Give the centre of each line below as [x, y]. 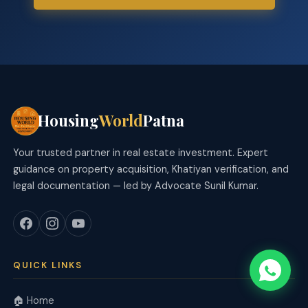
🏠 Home [34, 300]
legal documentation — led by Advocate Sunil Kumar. [136, 185]
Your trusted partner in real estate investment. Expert [141, 152]
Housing [69, 121]
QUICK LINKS [48, 265]
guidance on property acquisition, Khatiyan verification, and [151, 169]
